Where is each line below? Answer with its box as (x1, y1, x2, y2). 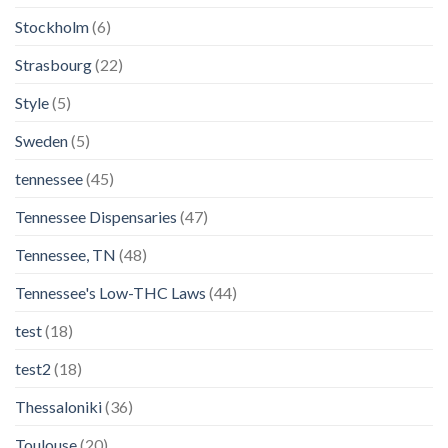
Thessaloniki (15, 397, 102, 416)
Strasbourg (15, 55, 92, 74)
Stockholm (15, 17, 89, 36)
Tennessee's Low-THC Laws (15, 283, 206, 302)
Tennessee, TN (15, 245, 116, 264)
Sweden (15, 131, 68, 150)
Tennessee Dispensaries (15, 207, 177, 226)
